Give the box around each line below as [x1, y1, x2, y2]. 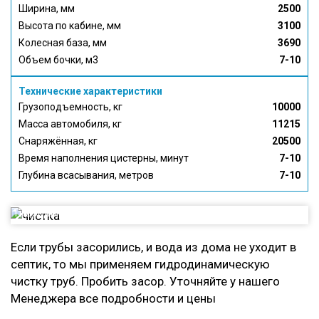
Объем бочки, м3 [19, 54, 98, 66]
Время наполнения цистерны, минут [19, 152, 189, 164]
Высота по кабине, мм [19, 20, 121, 32]
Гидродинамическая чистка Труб [14, 206, 177, 219]
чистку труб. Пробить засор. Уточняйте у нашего [11, 273, 280, 288]
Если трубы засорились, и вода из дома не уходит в [11, 239, 296, 254]
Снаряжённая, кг [19, 135, 98, 147]
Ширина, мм [19, 3, 75, 15]
